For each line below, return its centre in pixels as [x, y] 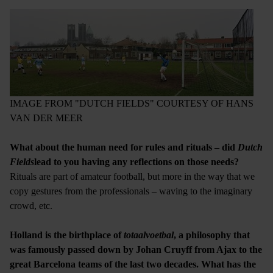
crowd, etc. [31, 205]
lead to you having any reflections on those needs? [136, 161]
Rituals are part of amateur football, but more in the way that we [132, 176]
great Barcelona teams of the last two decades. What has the [133, 264]
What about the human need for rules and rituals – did [124, 147]
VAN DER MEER [46, 118]
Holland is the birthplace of [67, 235]
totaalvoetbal [149, 235]
